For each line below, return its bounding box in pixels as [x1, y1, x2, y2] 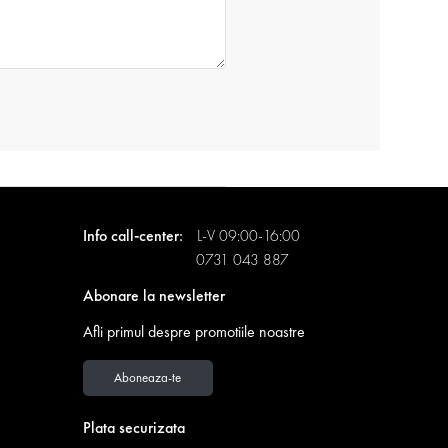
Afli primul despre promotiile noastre [82, 320, 305, 342]
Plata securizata [82, 417, 185, 438]
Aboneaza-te [114, 369, 181, 387]
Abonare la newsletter [82, 284, 225, 306]
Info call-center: [82, 224, 187, 246]
